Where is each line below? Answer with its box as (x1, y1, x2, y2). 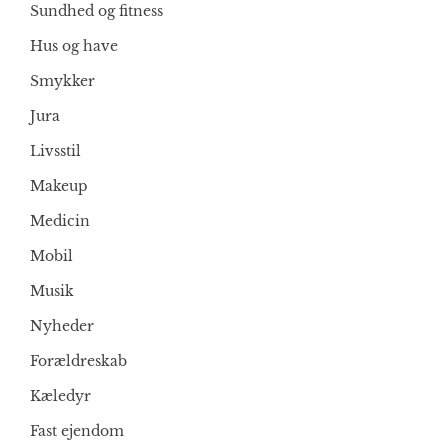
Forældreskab (30, 352, 127, 371)
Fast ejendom (30, 422, 124, 441)
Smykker (30, 72, 95, 91)
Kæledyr (30, 387, 91, 406)
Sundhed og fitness (30, 2, 163, 21)
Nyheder (30, 317, 94, 336)
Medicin (30, 212, 90, 231)
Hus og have (30, 37, 118, 56)
